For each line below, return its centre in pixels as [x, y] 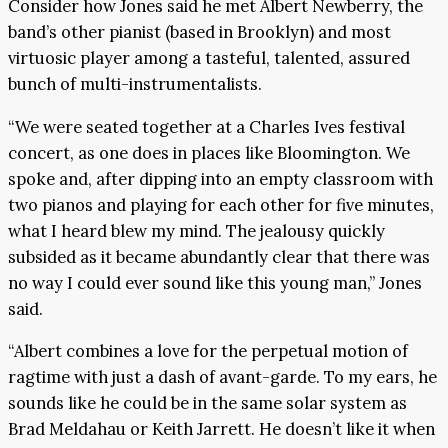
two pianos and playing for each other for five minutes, [221, 204]
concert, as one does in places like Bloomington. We [209, 152]
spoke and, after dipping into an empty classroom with [220, 178]
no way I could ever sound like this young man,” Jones [215, 282]
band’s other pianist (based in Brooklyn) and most [199, 32]
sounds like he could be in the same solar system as [207, 403]
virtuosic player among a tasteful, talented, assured [209, 58]
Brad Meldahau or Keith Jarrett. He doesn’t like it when [221, 429]
